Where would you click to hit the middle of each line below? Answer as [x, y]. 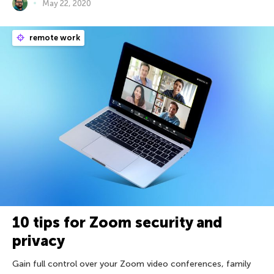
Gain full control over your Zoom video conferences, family [131, 264]
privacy [39, 241]
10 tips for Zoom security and [117, 223]
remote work [54, 37]
